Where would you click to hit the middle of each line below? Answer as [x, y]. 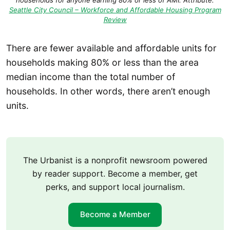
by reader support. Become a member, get [115, 174]
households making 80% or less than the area [102, 62]
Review [115, 20]
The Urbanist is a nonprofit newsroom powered [115, 160]
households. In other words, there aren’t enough [108, 91]
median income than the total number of [91, 76]
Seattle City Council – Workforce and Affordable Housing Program [115, 10]
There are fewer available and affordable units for [111, 48]
